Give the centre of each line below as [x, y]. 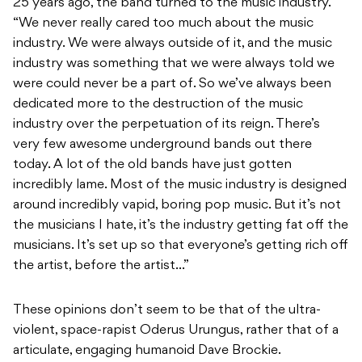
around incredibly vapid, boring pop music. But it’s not [177, 206]
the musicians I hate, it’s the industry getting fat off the [181, 226]
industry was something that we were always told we [174, 64]
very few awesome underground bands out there [162, 145]
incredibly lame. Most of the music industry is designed [180, 185]
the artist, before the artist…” [101, 266]
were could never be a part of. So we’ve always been [172, 84]
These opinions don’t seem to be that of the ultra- [167, 311]
